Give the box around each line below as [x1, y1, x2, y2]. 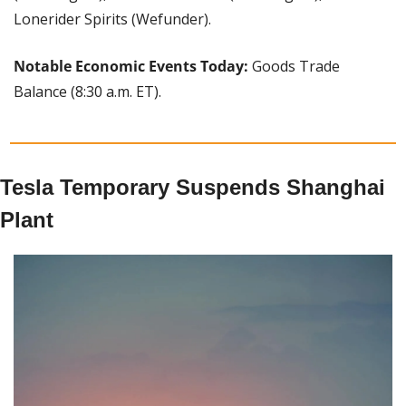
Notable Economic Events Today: [14, 55, 252, 76]
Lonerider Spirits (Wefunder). [14, 8, 211, 29]
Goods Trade [252, 55, 340, 76]
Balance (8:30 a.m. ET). [14, 81, 161, 101]
